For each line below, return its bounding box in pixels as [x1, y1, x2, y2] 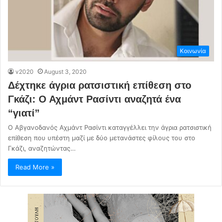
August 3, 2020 [44, 67, 87, 75]
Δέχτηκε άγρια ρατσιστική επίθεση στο [8, 79, 191, 91]
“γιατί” [8, 107, 40, 118]
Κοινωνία [180, 47, 206, 55]
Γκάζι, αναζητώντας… [8, 144, 76, 152]
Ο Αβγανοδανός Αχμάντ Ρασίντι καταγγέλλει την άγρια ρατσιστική [8, 123, 212, 131]
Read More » [15, 163, 55, 171]
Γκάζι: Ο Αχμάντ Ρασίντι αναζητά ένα [8, 93, 181, 105]
